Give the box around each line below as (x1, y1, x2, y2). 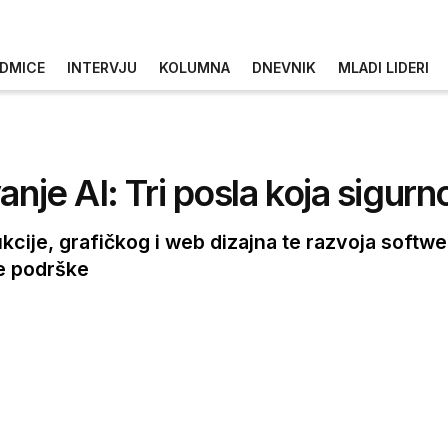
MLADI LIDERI (338, 58, 429, 76)
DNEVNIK (252, 58, 316, 76)
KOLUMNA (159, 58, 230, 76)
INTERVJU (67, 58, 137, 76)
